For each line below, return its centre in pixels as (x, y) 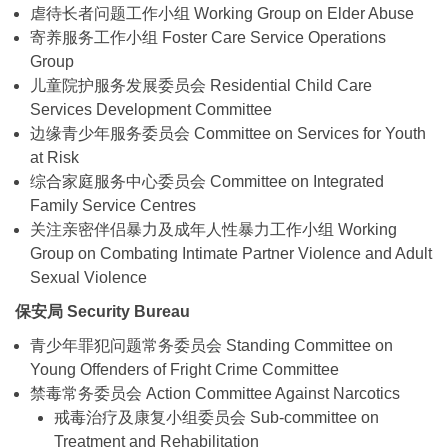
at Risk (54, 157)
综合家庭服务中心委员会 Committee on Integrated (207, 181)
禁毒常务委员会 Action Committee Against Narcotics (215, 393)
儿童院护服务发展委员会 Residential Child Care (201, 85)
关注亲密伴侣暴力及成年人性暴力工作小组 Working (213, 229)
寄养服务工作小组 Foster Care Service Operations (208, 37)
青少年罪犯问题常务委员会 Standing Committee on (211, 345)
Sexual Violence (88, 277)
